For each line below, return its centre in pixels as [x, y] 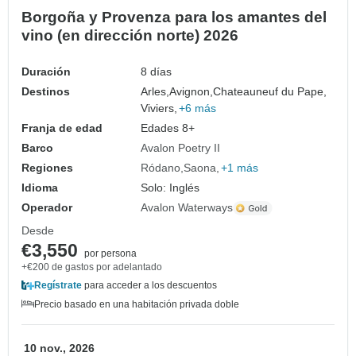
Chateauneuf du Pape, [270, 92]
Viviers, [159, 108]
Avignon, [192, 92]
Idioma [40, 188]
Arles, [155, 92]
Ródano [161, 168]
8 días [157, 72]
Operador [47, 208]
